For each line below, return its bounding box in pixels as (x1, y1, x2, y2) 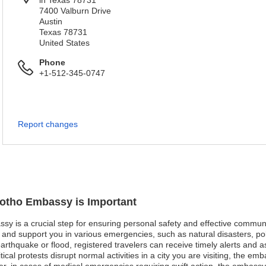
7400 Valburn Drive (39, 6, 111, 15)
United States (39, 38, 90, 47)
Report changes (18, 119, 78, 129)
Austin (39, 17, 62, 26)
